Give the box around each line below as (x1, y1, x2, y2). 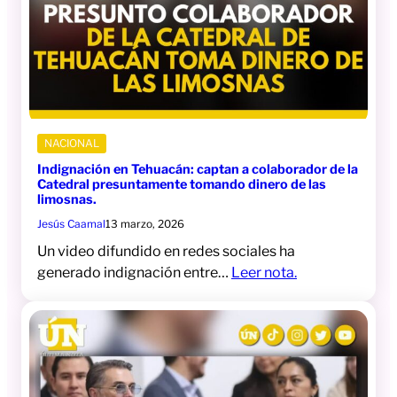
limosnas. (37, 191, 97, 208)
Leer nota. (231, 264, 297, 282)
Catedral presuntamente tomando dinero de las (37, 176, 326, 193)
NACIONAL (44, 136, 99, 151)
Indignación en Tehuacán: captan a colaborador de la (37, 161, 358, 178)
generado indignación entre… (37, 264, 231, 282)
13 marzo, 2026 (105, 217, 184, 231)
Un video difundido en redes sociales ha (37, 243, 295, 261)
